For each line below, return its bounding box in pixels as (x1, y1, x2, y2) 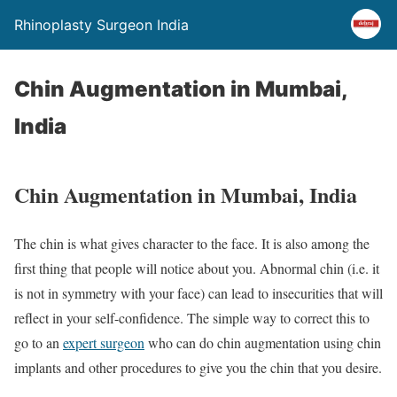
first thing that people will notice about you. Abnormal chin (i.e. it (14, 258, 379, 277)
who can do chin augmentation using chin (144, 332, 381, 352)
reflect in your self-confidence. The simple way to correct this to (14, 307, 370, 327)
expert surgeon (63, 332, 144, 352)
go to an (14, 332, 63, 352)
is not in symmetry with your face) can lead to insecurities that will (14, 283, 383, 302)
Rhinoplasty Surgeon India (14, 16, 189, 34)
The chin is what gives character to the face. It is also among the (14, 233, 370, 253)
